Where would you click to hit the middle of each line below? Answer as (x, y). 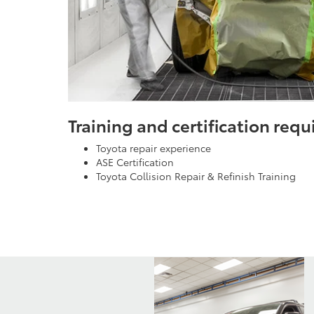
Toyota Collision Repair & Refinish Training (196, 176)
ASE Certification (135, 162)
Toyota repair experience (153, 148)
